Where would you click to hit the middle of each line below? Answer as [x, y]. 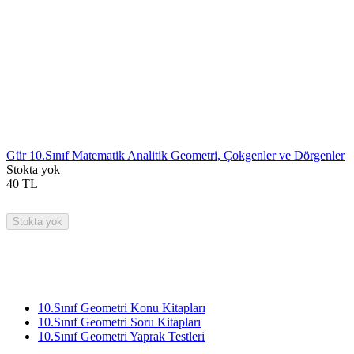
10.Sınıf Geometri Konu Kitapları [122, 307]
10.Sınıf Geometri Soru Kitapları [119, 322]
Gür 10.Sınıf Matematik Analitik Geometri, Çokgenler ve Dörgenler [175, 155]
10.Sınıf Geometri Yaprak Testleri [121, 336]
